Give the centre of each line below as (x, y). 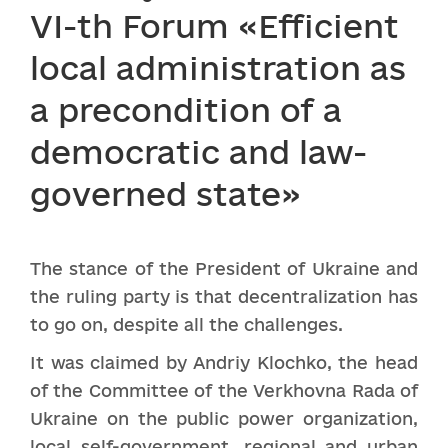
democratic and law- (198, 152)
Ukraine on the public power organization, (224, 418)
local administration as (218, 68)
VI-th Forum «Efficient (214, 26)
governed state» (165, 194)
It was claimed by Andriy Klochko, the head (224, 362)
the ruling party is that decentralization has (224, 296)
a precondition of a (186, 110)
